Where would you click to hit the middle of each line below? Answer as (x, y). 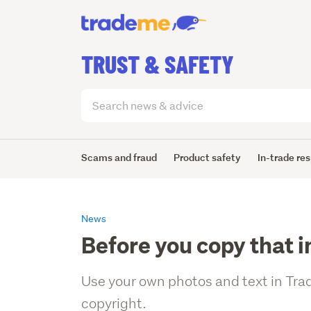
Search (99, 96)
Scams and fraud (119, 157)
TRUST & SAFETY (158, 63)
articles (100, 112)
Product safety (208, 157)
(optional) (100, 130)
